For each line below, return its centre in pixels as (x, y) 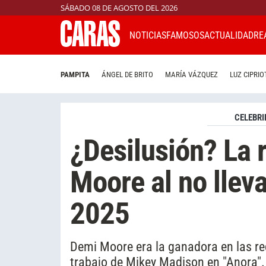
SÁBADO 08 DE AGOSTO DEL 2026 (119, 8)
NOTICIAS (148, 35)
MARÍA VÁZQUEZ (191, 75)
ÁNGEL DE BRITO (127, 75)
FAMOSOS (185, 35)
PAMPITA (75, 75)
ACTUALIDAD (229, 35)
